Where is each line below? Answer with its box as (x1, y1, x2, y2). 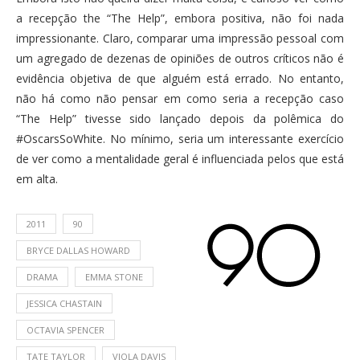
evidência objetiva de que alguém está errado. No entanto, (16, 70, 344, 86)
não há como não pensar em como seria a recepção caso (16, 90, 344, 106)
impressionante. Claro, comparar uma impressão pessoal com (16, 30, 344, 46)
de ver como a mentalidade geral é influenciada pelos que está (16, 150, 344, 166)
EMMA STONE (85, 270, 143, 283)
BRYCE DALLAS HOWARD (27, 243, 130, 256)
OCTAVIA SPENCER (27, 323, 104, 336)
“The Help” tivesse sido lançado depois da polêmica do (16, 110, 344, 126)
